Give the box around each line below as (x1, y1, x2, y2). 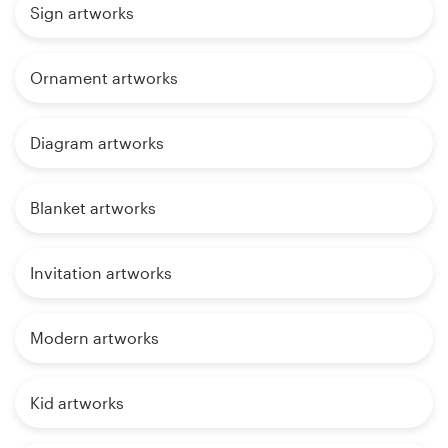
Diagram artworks (30, 133, 164, 153)
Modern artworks (30, 328, 159, 348)
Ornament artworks (30, 68, 178, 88)
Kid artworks (30, 393, 124, 413)
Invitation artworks (30, 263, 172, 283)
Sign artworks (30, 3, 134, 23)
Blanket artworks (30, 198, 156, 218)
